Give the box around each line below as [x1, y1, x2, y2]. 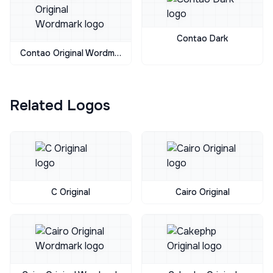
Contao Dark [177, 33, 228, 44]
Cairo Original [175, 186, 230, 197]
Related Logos [10, 96, 110, 115]
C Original [51, 186, 90, 197]
